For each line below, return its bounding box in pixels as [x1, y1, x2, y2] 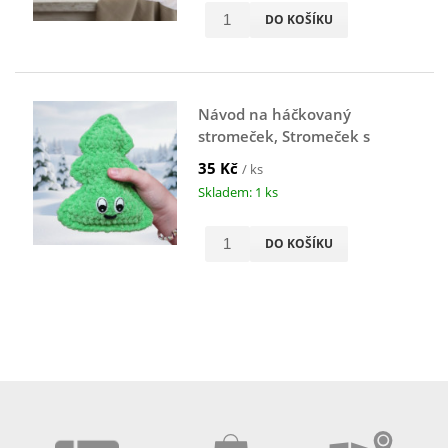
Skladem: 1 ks [197, 182, 278, 201]
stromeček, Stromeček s [197, 125, 370, 146]
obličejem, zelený [197, 147, 322, 168]
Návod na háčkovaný [197, 103, 351, 124]
